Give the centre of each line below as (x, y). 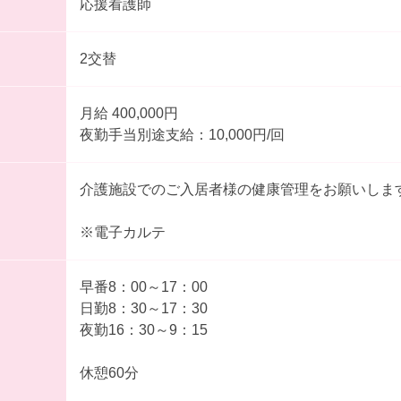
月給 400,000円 (146, 113)
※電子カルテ (122, 232)
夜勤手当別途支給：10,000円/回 (182, 134)
